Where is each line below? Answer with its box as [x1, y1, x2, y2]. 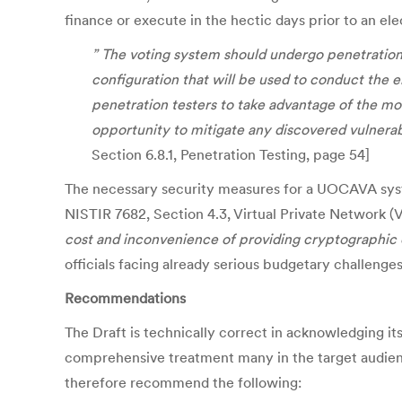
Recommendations [65, 289, 186, 307]
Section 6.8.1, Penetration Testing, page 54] [92, 145, 370, 163]
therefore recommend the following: [65, 373, 301, 391]
